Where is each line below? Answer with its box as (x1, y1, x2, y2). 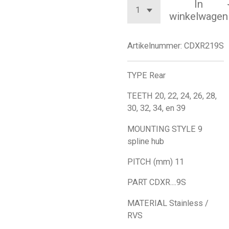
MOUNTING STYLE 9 (127, 124, 202, 134)
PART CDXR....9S (127, 177, 186, 188)
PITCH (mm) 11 (127, 156, 184, 167)
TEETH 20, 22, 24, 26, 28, (127, 91, 217, 101)
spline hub (127, 136, 164, 146)
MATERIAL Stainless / (127, 198, 209, 208)
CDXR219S (184, 41, 224, 51)
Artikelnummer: (127, 41, 182, 51)
